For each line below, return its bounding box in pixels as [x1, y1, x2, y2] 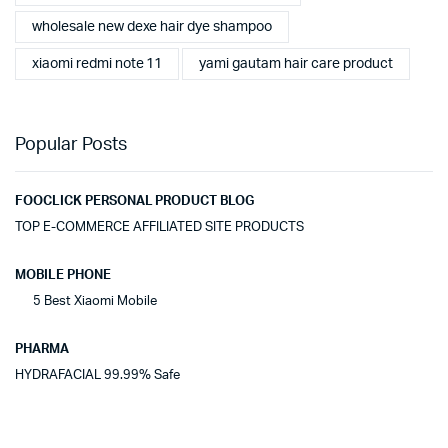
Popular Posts [15, 136, 127, 155]
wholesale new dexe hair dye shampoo [32, 19, 272, 34]
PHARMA [15, 343, 69, 357]
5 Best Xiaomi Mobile [15, 295, 157, 309]
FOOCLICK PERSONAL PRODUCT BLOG [15, 195, 255, 209]
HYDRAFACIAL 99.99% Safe [15, 369, 180, 383]
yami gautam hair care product [199, 56, 393, 71]
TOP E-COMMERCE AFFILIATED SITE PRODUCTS [15, 221, 304, 235]
